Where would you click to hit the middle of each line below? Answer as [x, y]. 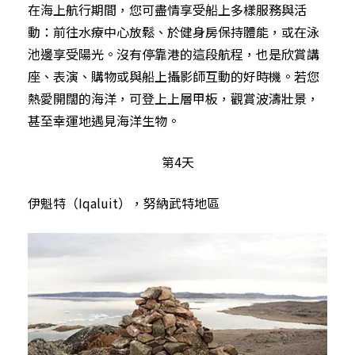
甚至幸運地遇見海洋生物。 [104, 120]
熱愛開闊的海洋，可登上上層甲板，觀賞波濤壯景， [174, 98]
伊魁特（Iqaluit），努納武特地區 [124, 202]
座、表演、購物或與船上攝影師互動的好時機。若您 [174, 76]
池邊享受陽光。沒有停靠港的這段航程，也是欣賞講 [174, 53]
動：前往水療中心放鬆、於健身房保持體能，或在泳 [174, 31]
